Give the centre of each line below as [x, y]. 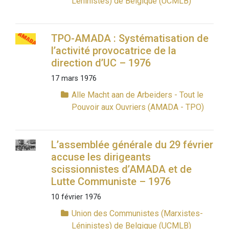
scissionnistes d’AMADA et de [121, 169]
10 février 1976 [76, 197]
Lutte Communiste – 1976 [111, 182]
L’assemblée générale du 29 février [132, 145]
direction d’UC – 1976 [101, 63]
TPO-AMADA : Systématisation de [130, 39]
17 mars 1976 [74, 79]
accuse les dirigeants [101, 157]
